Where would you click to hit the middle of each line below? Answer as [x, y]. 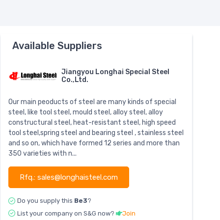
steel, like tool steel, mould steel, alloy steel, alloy [86, 112]
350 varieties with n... [42, 154]
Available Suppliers [57, 45]
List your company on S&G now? [67, 213]
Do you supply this [46, 201]
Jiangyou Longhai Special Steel [115, 72]
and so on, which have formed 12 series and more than [94, 143]
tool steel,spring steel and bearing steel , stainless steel [96, 133]
